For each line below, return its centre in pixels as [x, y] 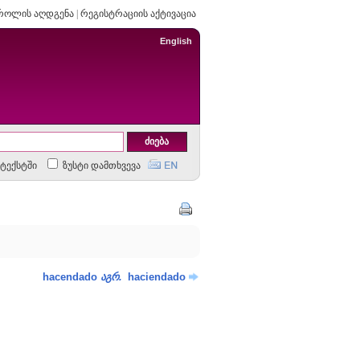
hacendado [71, 277]
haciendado [155, 277]
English [176, 41]
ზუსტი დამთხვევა [100, 166]
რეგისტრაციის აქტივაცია [138, 14]
